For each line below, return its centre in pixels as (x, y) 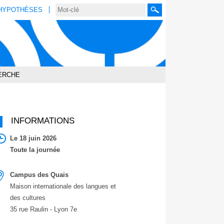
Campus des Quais (39, 174)
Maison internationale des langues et (63, 186)
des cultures (28, 197)
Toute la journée (35, 150)
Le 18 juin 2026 (33, 138)
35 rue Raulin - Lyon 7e (44, 209)
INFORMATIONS (42, 120)
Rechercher (171, 13)
